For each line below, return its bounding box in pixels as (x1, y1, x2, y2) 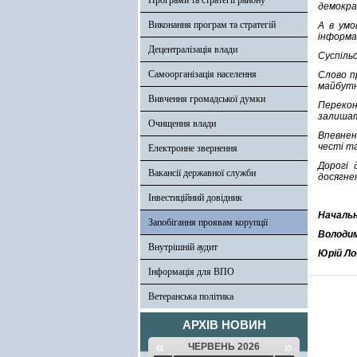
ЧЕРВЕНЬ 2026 (187, 341, 260, 352)
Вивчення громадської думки (148, 93, 265, 104)
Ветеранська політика (148, 291, 233, 302)
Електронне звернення (148, 143, 237, 154)
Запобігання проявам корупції (148, 217, 268, 228)
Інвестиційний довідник (148, 192, 242, 203)
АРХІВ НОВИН (182, 318, 266, 331)
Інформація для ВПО (148, 266, 234, 277)
